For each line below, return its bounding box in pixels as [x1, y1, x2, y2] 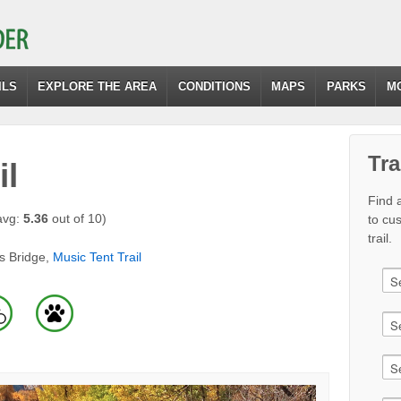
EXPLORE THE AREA [38, 80, 158, 93]
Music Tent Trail [53, 250, 141, 265]
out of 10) [48, 210, 107, 226]
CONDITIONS [177, 80, 251, 93]
